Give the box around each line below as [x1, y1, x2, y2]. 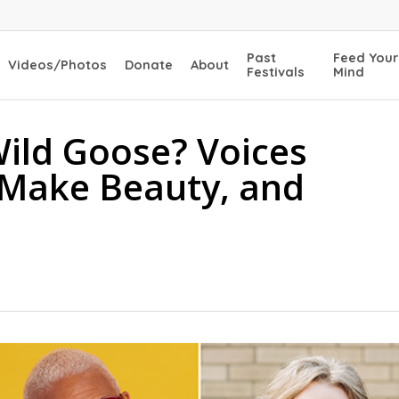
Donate [125, 56, 174, 73]
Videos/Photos [8, 56, 108, 73]
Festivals [247, 63, 305, 80]
